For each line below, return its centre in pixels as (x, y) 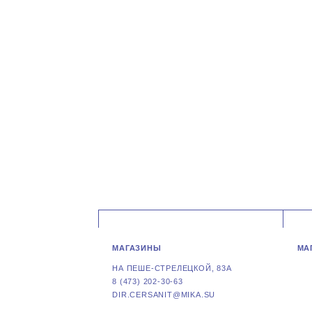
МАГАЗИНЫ (137, 248)
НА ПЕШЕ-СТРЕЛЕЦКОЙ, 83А (172, 268)
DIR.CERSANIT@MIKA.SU (164, 295)
